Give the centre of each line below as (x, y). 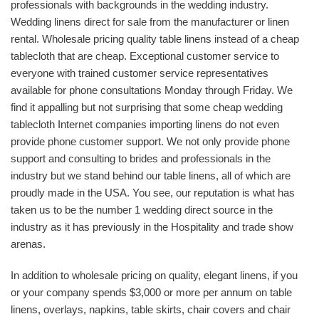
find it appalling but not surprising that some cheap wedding (147, 108)
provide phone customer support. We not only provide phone (150, 142)
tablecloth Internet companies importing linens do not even (145, 125)
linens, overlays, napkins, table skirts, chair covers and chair (151, 310)
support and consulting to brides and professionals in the (141, 159)
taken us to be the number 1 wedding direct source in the (142, 210)
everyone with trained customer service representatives (140, 73)
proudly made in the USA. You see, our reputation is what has (153, 193)
